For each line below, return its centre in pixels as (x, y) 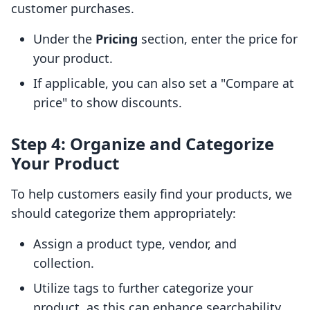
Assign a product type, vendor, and (135, 244)
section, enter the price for (218, 39)
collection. (64, 263)
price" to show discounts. (108, 103)
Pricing (117, 39)
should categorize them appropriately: (124, 213)
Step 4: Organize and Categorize (143, 144)
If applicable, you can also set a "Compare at (164, 83)
